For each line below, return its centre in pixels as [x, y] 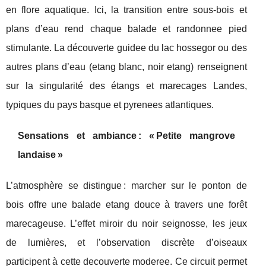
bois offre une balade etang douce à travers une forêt [126, 205]
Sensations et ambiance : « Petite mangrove [126, 136]
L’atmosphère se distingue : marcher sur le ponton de [126, 186]
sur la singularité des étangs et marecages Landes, [126, 86]
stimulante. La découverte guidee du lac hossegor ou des [126, 48]
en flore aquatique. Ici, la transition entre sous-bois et [126, 10]
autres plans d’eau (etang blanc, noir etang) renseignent [126, 67]
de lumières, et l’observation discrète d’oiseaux [126, 243]
